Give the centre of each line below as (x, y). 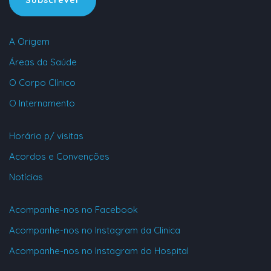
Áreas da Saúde (43, 62)
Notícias (26, 177)
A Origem (29, 42)
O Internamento (42, 103)
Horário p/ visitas (46, 136)
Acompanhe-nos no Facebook (73, 210)
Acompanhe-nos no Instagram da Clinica (95, 230)
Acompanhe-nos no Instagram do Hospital (99, 251)
